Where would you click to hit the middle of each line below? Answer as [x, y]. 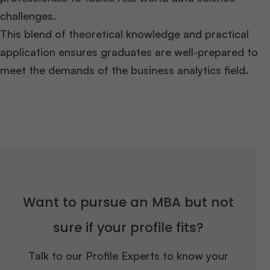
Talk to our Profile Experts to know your [128, 255]
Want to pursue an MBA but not [128, 202]
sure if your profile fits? [128, 227]
